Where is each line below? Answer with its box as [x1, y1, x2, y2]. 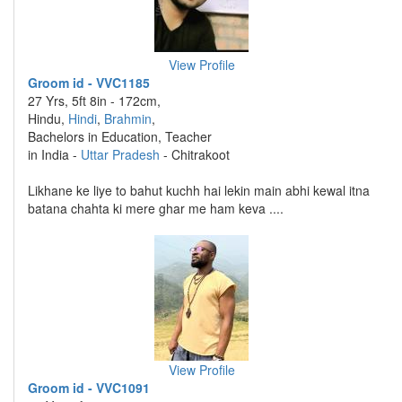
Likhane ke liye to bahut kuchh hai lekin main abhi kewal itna [28, 181, 370, 199]
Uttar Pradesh [81, 145, 160, 163]
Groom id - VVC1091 [28, 379, 150, 397]
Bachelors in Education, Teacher [28, 127, 212, 145]
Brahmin [104, 109, 152, 127]
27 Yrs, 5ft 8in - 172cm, [28, 92, 161, 109]
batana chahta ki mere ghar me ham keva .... [28, 199, 284, 217]
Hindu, [28, 109, 68, 127]
